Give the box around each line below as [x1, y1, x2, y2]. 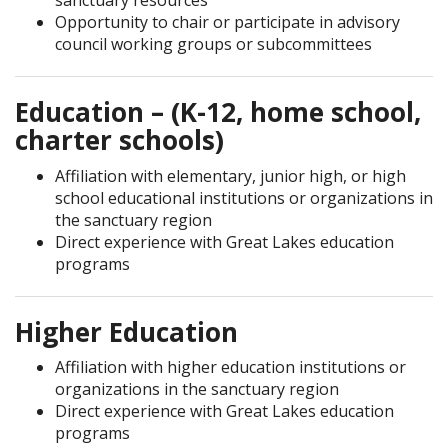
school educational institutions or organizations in [55, 186, 433, 209]
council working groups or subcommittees [55, 33, 372, 55]
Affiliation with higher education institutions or [55, 356, 406, 378]
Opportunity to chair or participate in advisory [55, 11, 400, 33]
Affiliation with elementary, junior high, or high [55, 164, 406, 187]
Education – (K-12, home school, [15, 94, 421, 130]
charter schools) [15, 122, 224, 158]
